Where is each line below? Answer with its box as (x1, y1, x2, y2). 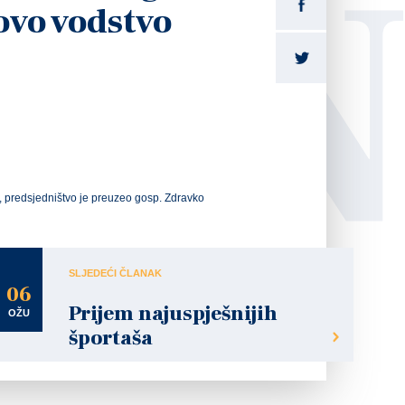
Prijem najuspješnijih (69, 300, 278, 327)
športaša (69, 325, 153, 352)
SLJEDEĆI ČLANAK (69, 268, 162, 278)
